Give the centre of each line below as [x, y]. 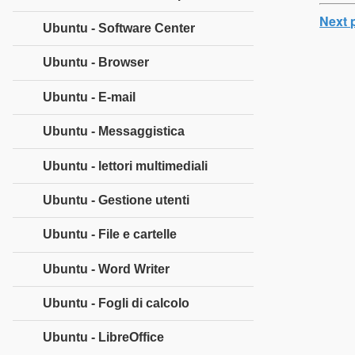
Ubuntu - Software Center [119, 29]
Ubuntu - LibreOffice [103, 338]
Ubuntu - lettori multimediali [125, 166]
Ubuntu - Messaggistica [114, 132]
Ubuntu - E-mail [89, 97]
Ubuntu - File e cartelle [110, 235]
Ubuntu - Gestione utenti [116, 200]
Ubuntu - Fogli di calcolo [116, 303]
